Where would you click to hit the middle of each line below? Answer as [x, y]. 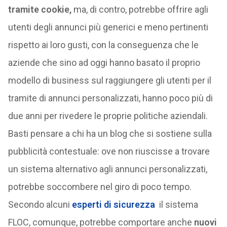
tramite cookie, [40, 9]
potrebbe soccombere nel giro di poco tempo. [100, 187]
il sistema [176, 204]
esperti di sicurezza [113, 204]
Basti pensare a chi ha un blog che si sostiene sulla [110, 134]
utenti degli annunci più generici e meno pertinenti [108, 27]
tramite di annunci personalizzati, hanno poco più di [110, 98]
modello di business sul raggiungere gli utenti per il [109, 80]
